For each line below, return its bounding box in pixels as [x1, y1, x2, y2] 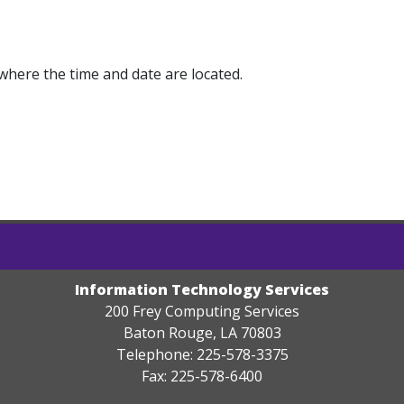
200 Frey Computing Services [105, 301, 299, 321]
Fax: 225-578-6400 [142, 366, 262, 386]
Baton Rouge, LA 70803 [123, 323, 281, 343]
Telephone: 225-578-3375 [115, 344, 289, 364]
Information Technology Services [75, 280, 329, 299]
